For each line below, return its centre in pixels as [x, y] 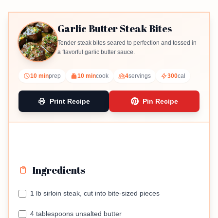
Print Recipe [70, 101]
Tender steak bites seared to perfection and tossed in [127, 43]
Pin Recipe [160, 101]
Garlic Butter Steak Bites [115, 29]
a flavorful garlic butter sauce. [96, 52]
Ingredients [59, 170]
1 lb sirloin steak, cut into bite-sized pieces [95, 193]
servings [140, 76]
